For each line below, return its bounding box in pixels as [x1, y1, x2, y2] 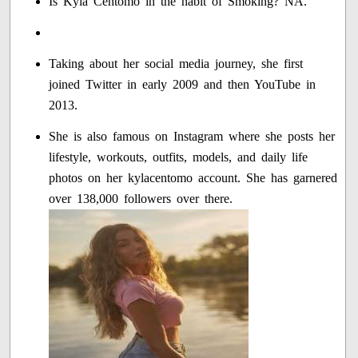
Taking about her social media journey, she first [49, 56, 304, 70]
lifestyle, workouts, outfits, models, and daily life [49, 149, 308, 164]
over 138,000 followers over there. [49, 191, 233, 205]
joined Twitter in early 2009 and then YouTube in [49, 77, 316, 91]
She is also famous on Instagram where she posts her [49, 129, 336, 143]
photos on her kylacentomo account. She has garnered [49, 170, 338, 185]
